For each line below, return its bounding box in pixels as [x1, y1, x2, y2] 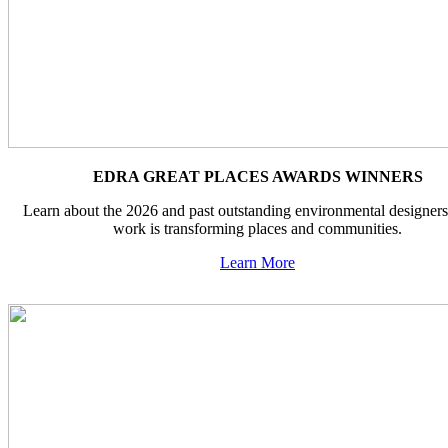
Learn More [220, 254, 295, 272]
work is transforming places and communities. [113, 220, 402, 238]
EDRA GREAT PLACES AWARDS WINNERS [92, 168, 423, 186]
